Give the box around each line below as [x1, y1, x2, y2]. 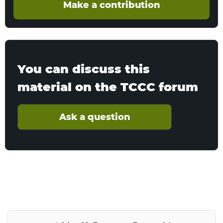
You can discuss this [17, 62, 150, 76]
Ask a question [59, 111, 130, 122]
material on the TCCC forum [17, 80, 198, 94]
